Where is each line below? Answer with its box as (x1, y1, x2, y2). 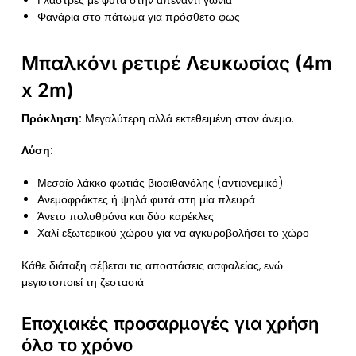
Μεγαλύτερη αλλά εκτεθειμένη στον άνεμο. (81, 110, 294, 126)
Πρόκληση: (21, 110, 82, 126)
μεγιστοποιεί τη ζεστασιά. (21, 273, 146, 290)
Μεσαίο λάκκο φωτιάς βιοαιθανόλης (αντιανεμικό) (37, 174, 283, 191)
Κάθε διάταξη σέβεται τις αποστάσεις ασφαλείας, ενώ (21, 257, 283, 273)
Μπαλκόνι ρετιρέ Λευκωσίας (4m (21, 51, 332, 75)
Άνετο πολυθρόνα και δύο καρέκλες (37, 207, 214, 224)
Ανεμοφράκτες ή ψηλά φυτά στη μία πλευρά (37, 191, 255, 207)
